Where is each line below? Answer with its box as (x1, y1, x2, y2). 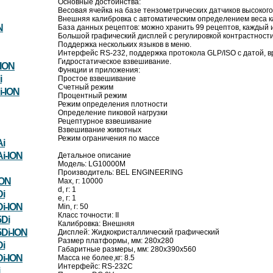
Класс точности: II (58, 211, 119, 220)
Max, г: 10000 (58, 177, 103, 186)
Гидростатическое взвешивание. (58, 57, 171, 66)
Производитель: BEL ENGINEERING (58, 168, 183, 177)
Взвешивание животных (58, 126, 141, 135)
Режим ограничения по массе (58, 134, 160, 143)
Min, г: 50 (58, 202, 88, 211)
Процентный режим (58, 91, 127, 101)
